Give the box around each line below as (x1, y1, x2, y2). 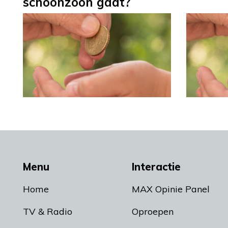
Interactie (132, 160, 181, 173)
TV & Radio (23, 205, 72, 217)
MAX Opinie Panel (132, 183, 210, 195)
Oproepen (132, 205, 174, 217)
